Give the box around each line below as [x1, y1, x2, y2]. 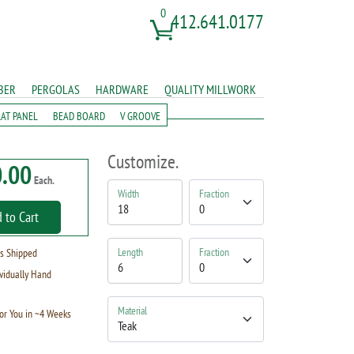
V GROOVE [120, 109, 160, 123]
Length [118, 245, 144, 259]
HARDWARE [96, 81, 149, 97]
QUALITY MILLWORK [164, 81, 256, 97]
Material [118, 303, 148, 318]
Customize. [107, 149, 179, 174]
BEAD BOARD [53, 109, 105, 123]
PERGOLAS [32, 81, 80, 97]
